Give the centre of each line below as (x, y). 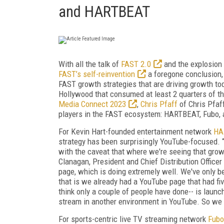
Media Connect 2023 (92, 104)
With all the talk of (90, 64)
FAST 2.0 (136, 64)
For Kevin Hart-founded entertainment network (136, 131)
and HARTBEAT (104, 11)
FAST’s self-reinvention (97, 74)
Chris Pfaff (159, 104)
